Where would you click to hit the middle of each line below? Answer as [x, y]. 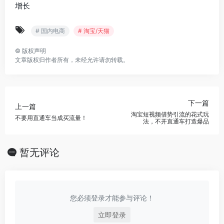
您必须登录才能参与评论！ [112, 198]
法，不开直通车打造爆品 [176, 121]
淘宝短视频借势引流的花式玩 [170, 114]
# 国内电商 [50, 31]
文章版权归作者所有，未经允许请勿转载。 [72, 60]
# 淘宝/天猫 [94, 31]
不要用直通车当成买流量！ [51, 117]
